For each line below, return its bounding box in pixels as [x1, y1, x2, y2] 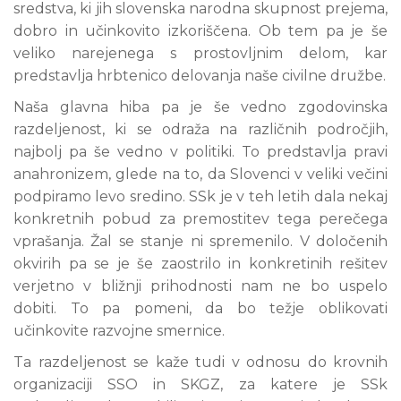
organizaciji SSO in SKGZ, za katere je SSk [13, 376, 388, 393]
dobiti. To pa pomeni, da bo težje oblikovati [13, 300, 388, 317]
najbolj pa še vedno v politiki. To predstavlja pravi [13, 143, 388, 160]
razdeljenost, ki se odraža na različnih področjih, [13, 121, 388, 138]
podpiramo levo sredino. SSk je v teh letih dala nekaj [13, 188, 388, 205]
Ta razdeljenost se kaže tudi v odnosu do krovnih [13, 354, 388, 371]
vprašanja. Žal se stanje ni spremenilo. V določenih [13, 233, 388, 250]
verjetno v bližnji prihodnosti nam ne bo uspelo [13, 277, 388, 294]
